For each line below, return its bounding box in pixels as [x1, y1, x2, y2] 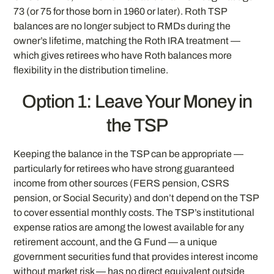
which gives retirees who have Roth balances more [13, 50, 232, 61]
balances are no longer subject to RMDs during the [13, 20, 231, 31]
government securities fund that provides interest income [13, 251, 259, 262]
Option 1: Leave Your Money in [21, 92, 253, 112]
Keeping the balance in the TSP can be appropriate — [13, 149, 244, 160]
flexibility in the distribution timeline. [13, 64, 169, 75]
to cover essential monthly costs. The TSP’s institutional [13, 207, 255, 218]
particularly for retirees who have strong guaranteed [13, 163, 235, 174]
